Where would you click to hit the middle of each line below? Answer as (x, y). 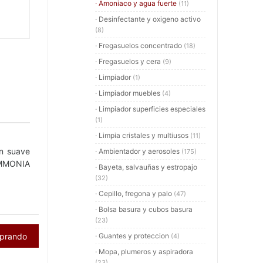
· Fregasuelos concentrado (139, 45)
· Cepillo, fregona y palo (134, 193)
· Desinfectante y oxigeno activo (148, 19)
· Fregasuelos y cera (129, 61)
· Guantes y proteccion (133, 236)
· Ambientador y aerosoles (138, 151)
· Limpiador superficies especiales (150, 109)
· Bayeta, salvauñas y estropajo (146, 167)
